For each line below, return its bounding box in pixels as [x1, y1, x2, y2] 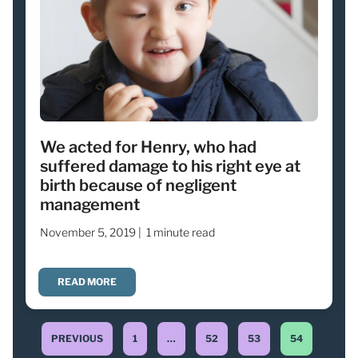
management [40, 194, 140, 214]
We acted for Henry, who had [40, 137, 257, 157]
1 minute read [146, 225, 215, 239]
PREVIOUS [51, 332, 103, 344]
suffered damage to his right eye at [40, 156, 300, 176]
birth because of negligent [40, 175, 237, 195]
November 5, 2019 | [40, 225, 141, 239]
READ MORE [58, 275, 117, 288]
